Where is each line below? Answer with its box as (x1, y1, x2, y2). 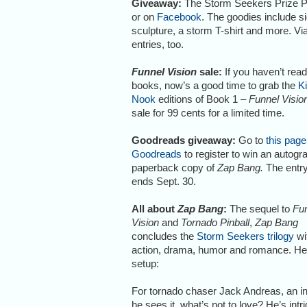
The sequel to (227, 202, 293, 214)
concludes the (132, 230, 197, 242)
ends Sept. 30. (132, 175, 196, 187)
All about (132, 202, 177, 214)
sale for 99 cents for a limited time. (132, 106, 284, 119)
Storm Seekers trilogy (197, 230, 294, 242)
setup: (132, 257, 159, 269)
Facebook (157, 10, 201, 23)
